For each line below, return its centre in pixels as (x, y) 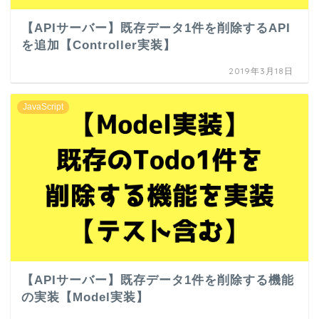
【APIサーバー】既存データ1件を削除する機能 (158, 280)
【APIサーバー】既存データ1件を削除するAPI (156, 28)
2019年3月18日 (261, 70)
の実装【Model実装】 (85, 297)
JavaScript (43, 106)
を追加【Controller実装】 (99, 45)
